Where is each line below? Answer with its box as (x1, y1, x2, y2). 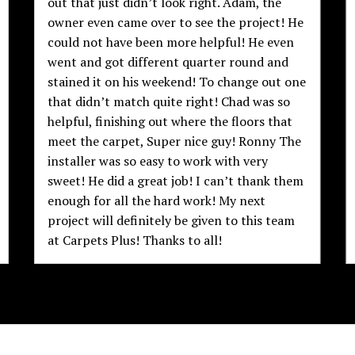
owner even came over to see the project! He (48, 13, 304, 32)
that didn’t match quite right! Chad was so (48, 93, 291, 111)
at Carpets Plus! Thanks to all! (48, 231, 223, 250)
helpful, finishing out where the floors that (48, 113, 293, 131)
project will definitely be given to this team (48, 212, 296, 230)
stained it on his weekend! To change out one (48, 73, 307, 91)
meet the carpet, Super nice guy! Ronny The (48, 132, 302, 151)
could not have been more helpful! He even (48, 33, 295, 52)
